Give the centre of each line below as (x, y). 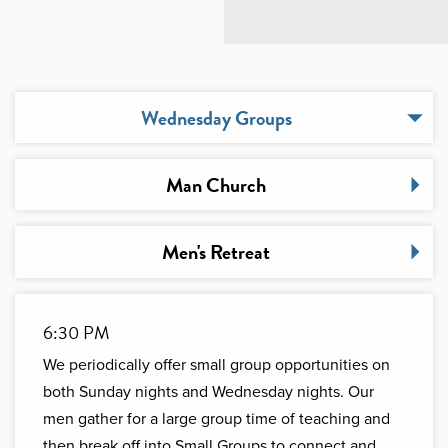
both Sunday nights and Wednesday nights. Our (208, 391)
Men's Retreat (216, 251)
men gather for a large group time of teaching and (216, 418)
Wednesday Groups (216, 117)
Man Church (216, 184)
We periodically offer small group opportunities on (216, 364)
